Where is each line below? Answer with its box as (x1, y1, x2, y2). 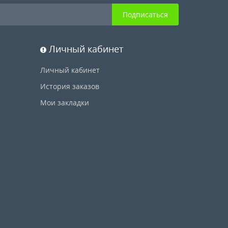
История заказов (40, 81, 99, 91)
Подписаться (123, 9, 168, 19)
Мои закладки (40, 97, 89, 107)
